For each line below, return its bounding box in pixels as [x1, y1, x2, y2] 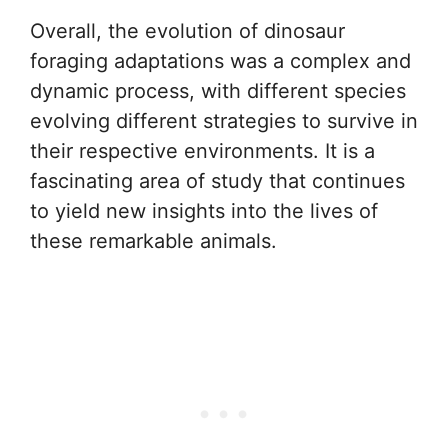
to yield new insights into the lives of [30, 199, 378, 224]
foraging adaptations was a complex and [30, 49, 411, 74]
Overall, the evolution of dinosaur [30, 19, 345, 44]
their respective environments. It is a [30, 139, 375, 164]
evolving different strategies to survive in [30, 109, 418, 134]
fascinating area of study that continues [30, 169, 405, 194]
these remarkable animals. [30, 229, 277, 254]
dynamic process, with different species [30, 79, 406, 104]
